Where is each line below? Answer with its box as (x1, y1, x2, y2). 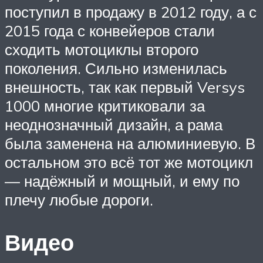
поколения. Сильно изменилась (5, 59, 227, 78)
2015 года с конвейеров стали (5, 21, 215, 41)
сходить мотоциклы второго (5, 40, 198, 59)
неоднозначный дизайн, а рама (5, 115, 222, 134)
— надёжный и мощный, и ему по (5, 171, 240, 191)
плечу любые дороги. (5, 190, 153, 210)
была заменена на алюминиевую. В (5, 134, 255, 153)
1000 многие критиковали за (5, 96, 205, 116)
